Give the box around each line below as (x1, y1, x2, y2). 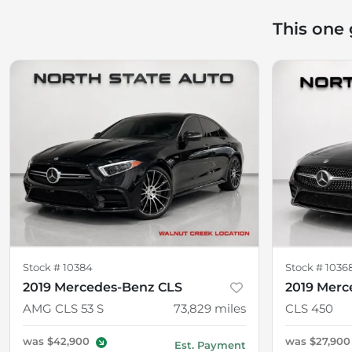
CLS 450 (285, 300, 333, 316)
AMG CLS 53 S (23, 300, 104, 316)
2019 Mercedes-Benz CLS (23, 279, 182, 295)
